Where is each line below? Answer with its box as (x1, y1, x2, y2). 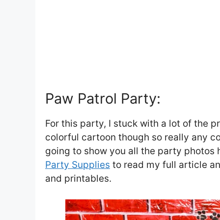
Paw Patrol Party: (45, 89, 161, 107)
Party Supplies (45, 159, 110, 170)
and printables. (45, 172, 111, 184)
